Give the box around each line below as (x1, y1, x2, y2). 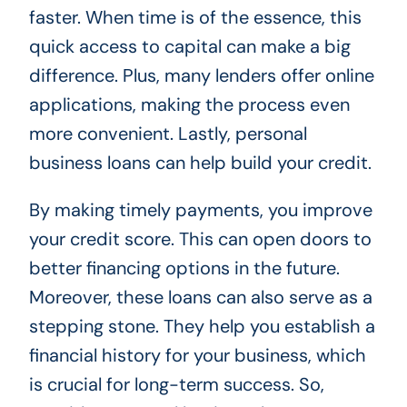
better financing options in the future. (28, 255, 340, 280)
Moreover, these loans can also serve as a (28, 284, 372, 309)
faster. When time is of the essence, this (28, 5, 362, 29)
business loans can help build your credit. (28, 150, 372, 174)
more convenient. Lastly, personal (28, 121, 307, 145)
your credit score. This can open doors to (28, 226, 372, 251)
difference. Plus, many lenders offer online (28, 63, 374, 87)
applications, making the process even (28, 92, 350, 116)
